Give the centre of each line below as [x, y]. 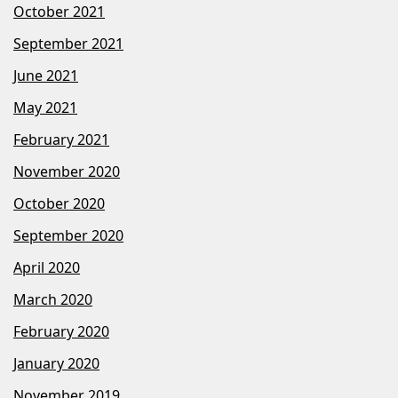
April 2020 [47, 267]
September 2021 [68, 44]
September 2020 [68, 235]
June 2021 [46, 76]
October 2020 [59, 203]
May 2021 [45, 107]
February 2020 [61, 331]
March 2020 [53, 299]
